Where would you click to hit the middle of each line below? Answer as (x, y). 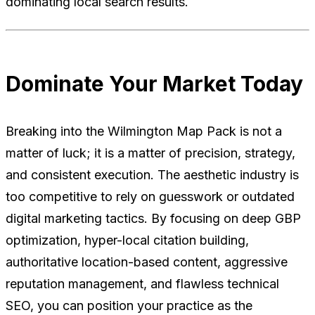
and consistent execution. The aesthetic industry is (152, 174)
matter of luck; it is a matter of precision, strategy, (150, 153)
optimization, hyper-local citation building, (127, 240)
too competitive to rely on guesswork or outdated (150, 196)
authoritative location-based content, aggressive (147, 262)
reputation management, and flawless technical (142, 283)
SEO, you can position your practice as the (129, 305)
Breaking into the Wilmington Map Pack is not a (144, 131)
